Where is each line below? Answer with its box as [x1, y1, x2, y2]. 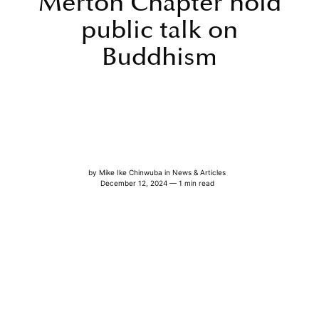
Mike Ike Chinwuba [99, 167, 165, 177]
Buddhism [102, 41, 217, 72]
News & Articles [172, 167, 226, 177]
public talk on [81, 14, 238, 45]
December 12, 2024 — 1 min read [100, 178, 214, 187]
